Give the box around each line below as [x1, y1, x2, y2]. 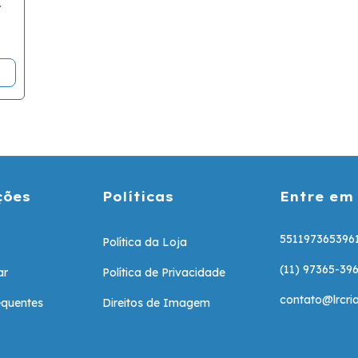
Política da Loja [102, 234, 188, 249]
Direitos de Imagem [102, 295, 211, 310]
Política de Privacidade [102, 265, 226, 280]
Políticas [102, 188, 174, 205]
